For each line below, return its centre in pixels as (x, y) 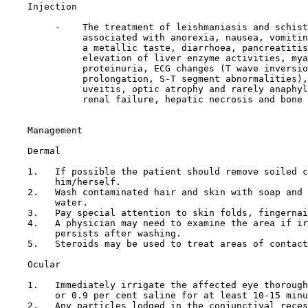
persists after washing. (93, 233)
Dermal (44, 151)
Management (55, 130)
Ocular (44, 264)
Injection (52, 7)
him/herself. (63, 182)
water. (47, 202)
